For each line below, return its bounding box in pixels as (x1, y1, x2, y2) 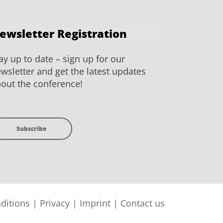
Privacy (40, 197, 70, 209)
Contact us (120, 197, 165, 209)
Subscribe (19, 124, 46, 133)
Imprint (80, 197, 111, 209)
